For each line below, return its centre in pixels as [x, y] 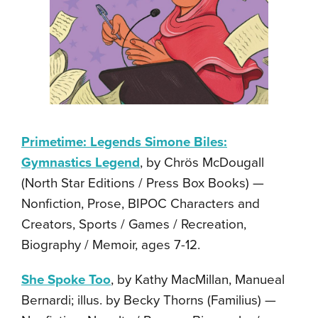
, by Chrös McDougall [202, 162]
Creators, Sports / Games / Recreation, [134, 224]
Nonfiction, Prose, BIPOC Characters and [141, 203]
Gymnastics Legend [81, 162]
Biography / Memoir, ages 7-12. [111, 245]
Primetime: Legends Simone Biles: [124, 142]
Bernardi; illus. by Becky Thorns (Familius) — [149, 300]
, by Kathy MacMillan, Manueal [198, 279]
